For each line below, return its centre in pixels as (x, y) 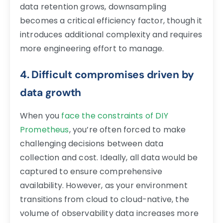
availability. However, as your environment (104, 185)
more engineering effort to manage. (92, 48)
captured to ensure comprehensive (91, 171)
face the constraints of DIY (114, 115)
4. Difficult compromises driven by (107, 74)
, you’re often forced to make (127, 129)
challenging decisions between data (92, 143)
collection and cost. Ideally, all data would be (109, 157)
